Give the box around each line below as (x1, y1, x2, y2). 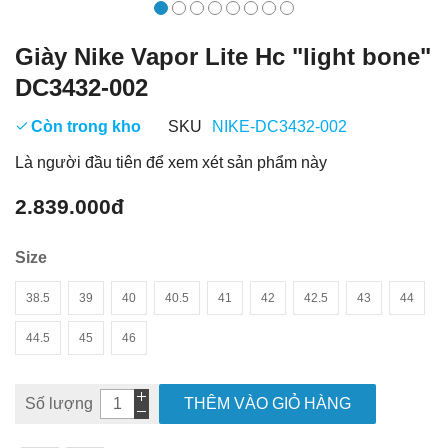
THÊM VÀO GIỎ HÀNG (184, 394, 351, 412)
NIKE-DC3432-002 (211, 117, 347, 135)
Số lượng (25, 394, 93, 412)
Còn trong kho (31, 117, 141, 135)
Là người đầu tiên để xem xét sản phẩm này (15, 153, 327, 171)
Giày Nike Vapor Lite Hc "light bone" (15, 43, 431, 70)
